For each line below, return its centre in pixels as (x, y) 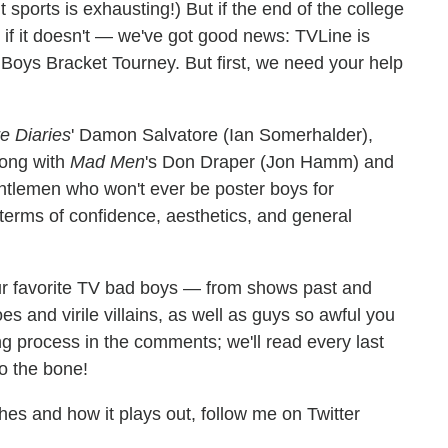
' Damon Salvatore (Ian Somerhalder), (222, 135)
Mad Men (107, 162)
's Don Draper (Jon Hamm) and (269, 162)
